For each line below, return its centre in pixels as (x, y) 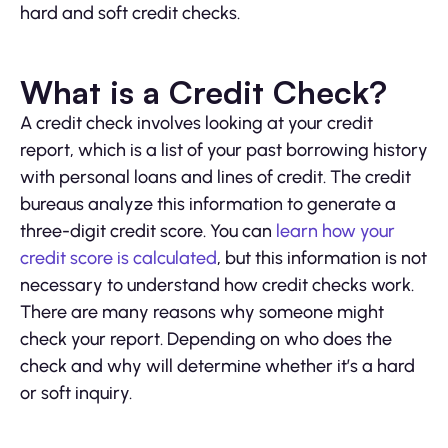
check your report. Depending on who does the (206, 338)
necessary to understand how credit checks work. (217, 284)
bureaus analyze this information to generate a (208, 203)
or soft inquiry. (76, 392)
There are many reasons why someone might (202, 311)
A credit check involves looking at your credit (196, 122)
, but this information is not (322, 257)
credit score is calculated (118, 257)
